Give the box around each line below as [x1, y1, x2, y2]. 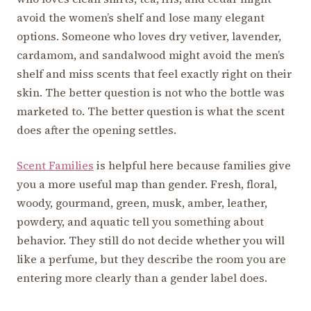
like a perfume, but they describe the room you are [17, 251, 286, 267]
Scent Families [17, 157, 94, 173]
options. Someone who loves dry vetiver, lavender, [17, 28, 281, 44]
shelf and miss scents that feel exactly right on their [17, 65, 292, 81]
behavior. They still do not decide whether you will [17, 232, 285, 248]
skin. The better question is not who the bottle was [17, 84, 285, 100]
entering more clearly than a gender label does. [17, 269, 267, 285]
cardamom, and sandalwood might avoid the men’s [17, 47, 285, 62]
